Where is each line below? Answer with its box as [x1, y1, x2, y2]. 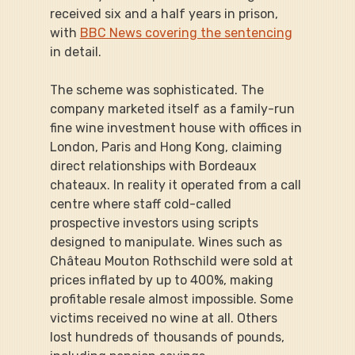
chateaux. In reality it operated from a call [49, 177, 304, 193]
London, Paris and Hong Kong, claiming [49, 139, 285, 155]
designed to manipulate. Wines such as [49, 234, 285, 250]
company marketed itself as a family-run [49, 101, 298, 116]
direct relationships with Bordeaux [49, 158, 260, 174]
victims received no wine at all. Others [49, 310, 281, 326]
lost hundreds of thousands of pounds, [49, 329, 288, 345]
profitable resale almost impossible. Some [49, 291, 296, 307]
